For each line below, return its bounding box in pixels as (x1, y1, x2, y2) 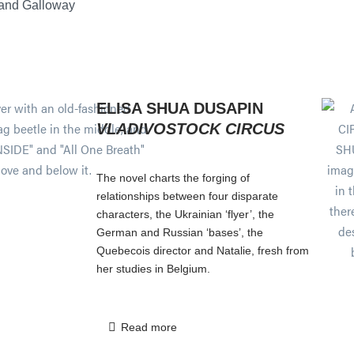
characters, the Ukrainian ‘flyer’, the (96, 207, 274, 220)
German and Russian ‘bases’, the (96, 225, 263, 239)
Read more (120, 320, 177, 333)
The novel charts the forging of (96, 171, 250, 184)
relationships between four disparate (96, 189, 278, 202)
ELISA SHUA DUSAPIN (96, 99, 263, 117)
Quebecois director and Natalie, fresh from (96, 243, 309, 257)
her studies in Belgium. (96, 262, 210, 275)
